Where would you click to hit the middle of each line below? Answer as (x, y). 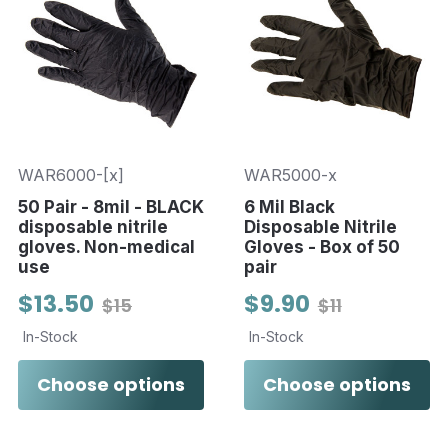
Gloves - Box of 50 (321, 246)
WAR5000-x (290, 174)
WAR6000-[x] (71, 174)
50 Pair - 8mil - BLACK (111, 206)
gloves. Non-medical (106, 246)
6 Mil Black (289, 206)
